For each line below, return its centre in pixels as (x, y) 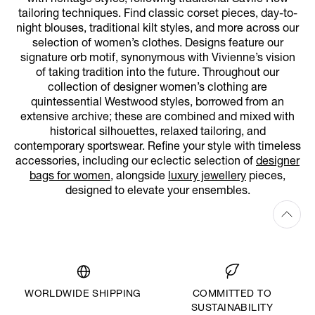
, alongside (139, 177)
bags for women (70, 177)
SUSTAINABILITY (232, 308)
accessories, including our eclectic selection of (136, 162)
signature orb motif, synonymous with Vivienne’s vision (157, 59)
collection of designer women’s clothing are (157, 88)
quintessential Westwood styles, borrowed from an (157, 103)
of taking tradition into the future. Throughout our (157, 73)
